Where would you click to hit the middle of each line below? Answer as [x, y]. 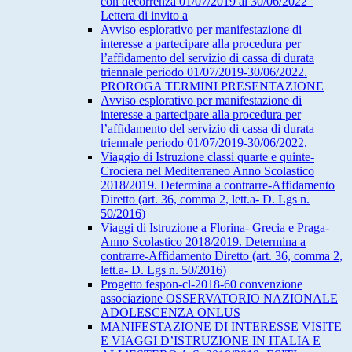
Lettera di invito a [144, 16]
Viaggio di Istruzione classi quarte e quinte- [207, 157]
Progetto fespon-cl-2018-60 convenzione [202, 284]
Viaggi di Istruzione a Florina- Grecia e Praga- [215, 228]
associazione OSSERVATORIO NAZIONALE [219, 299]
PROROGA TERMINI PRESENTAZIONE [212, 86]
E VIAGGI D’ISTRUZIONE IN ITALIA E [211, 341]
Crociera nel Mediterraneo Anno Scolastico [207, 171]
